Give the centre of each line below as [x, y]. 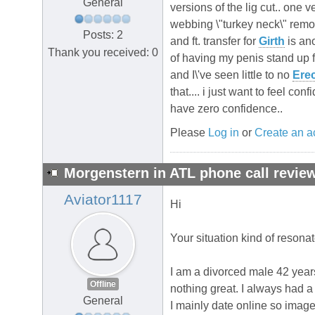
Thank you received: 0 [103, 52]
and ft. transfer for [214, 41]
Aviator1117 [103, 200]
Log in [224, 133]
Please [189, 133]
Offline [103, 284]
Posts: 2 [103, 34]
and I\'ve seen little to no [231, 75]
